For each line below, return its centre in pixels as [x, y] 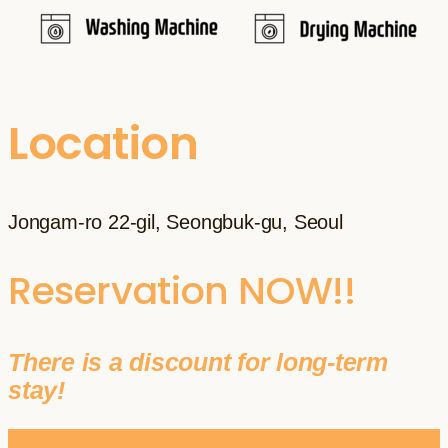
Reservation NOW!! [182, 291]
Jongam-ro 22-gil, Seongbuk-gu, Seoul [175, 222]
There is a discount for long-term [198, 362]
